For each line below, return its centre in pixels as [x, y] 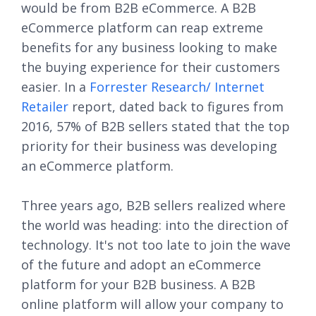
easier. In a [55, 87]
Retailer [45, 107]
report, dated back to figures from [176, 107]
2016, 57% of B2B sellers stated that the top [156, 126]
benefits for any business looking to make [149, 47]
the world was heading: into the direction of [155, 225]
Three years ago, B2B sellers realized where [153, 205]
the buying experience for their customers [151, 67]
